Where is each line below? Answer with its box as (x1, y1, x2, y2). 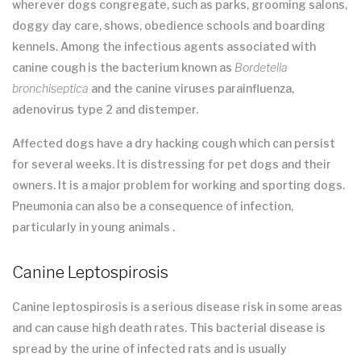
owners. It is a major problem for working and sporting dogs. (12, 178, 345, 193)
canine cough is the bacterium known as (12, 60, 234, 75)
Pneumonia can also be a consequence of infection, (12, 199, 293, 214)
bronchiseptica (12, 81, 89, 96)
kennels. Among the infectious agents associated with (12, 39, 316, 54)
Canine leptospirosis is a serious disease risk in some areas (12, 300, 342, 314)
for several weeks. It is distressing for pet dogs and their (12, 157, 331, 172)
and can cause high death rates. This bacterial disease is (12, 321, 326, 335)
